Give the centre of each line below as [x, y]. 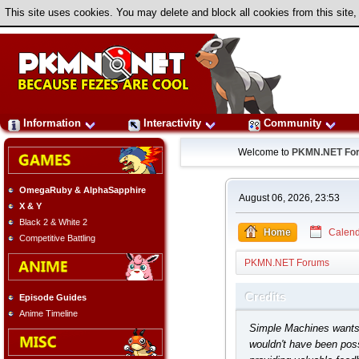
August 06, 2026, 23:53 [289, 198]
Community [292, 123]
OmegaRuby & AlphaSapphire [83, 190]
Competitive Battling [57, 238]
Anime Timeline [48, 313]
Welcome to [265, 152]
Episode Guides [53, 297]
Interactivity [172, 123]
